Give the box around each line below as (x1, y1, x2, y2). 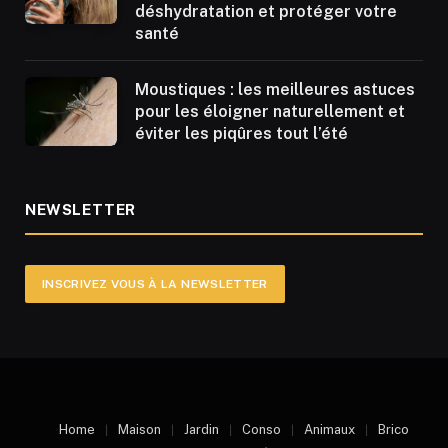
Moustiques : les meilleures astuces (135, 79, 415, 99)
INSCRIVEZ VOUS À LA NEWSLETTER (42, 276, 268, 291)
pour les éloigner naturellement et (135, 101, 405, 121)
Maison (118, 421, 161, 437)
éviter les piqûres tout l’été (135, 123, 348, 143)
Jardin (184, 421, 219, 437)
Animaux (304, 421, 355, 437)
